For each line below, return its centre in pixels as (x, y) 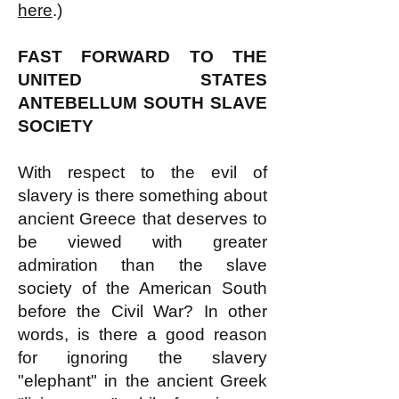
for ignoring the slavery (142, 358)
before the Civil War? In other (142, 311)
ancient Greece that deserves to (142, 219)
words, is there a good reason (142, 334)
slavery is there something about (142, 195)
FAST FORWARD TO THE (142, 57)
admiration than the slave (142, 265)
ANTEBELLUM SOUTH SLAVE (142, 103)
